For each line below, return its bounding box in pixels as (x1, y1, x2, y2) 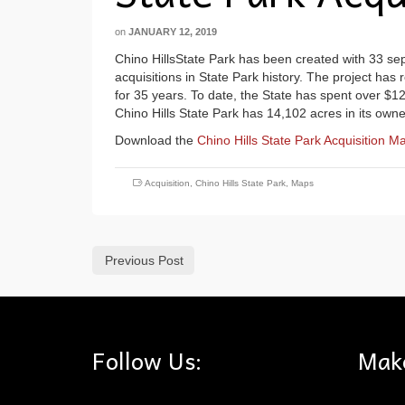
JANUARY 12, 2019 (128, 25, 217, 37)
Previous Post (105, 252, 184, 268)
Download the (115, 132, 197, 147)
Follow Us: (92, 340, 202, 379)
